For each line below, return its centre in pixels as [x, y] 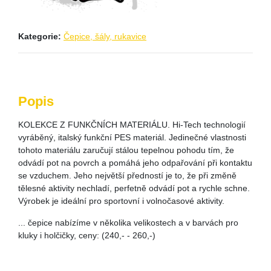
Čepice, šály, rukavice [105, 36]
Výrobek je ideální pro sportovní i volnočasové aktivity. [121, 201]
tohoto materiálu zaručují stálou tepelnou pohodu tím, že [126, 150]
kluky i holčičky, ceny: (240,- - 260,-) [87, 235]
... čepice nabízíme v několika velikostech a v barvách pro [128, 223]
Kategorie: [41, 36]
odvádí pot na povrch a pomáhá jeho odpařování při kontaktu [135, 163]
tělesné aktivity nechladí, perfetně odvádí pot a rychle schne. [134, 188]
